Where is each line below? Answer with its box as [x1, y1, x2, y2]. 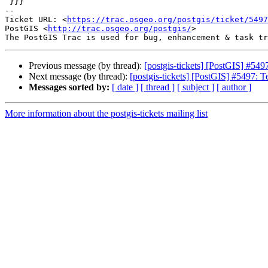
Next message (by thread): [29, 71, 130, 82]
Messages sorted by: [29, 82, 109, 93]
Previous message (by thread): [29, 60, 144, 71]
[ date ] [112, 82, 138, 93]
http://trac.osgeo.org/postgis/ [48, 24, 191, 33]
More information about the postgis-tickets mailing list [5, 108, 208, 119]
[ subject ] [177, 82, 214, 93]
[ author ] [217, 82, 251, 93]
